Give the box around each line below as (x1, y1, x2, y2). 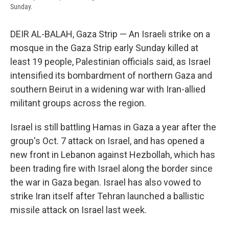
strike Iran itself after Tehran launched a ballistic (10, 191, 204, 202)
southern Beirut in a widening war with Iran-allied (10, 84, 205, 95)
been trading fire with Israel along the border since (10, 163, 213, 174)
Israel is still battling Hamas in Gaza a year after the (10, 122, 216, 133)
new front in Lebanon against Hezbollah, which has (10, 149, 215, 161)
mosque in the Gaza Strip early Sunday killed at (10, 42, 198, 54)
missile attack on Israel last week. (10, 204, 147, 216)
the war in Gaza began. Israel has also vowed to (10, 177, 201, 188)
